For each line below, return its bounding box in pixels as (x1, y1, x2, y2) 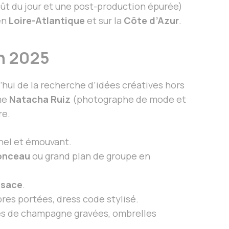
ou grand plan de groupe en (30, 149, 150, 162)
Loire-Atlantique (9, 14, 85, 27)
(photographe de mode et (71, 93, 186, 105)
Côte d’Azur (124, 14, 179, 27)
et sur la (85, 14, 124, 27)
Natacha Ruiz (9, 93, 71, 105)
